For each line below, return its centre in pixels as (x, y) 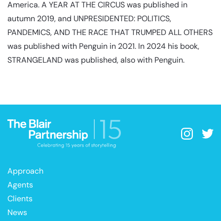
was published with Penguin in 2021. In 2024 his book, (103, 46)
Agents (20, 185)
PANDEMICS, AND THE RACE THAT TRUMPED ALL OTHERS (110, 32)
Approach (25, 171)
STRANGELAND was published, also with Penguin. (96, 60)
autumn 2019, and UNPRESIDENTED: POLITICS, (89, 18)
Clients (20, 199)
